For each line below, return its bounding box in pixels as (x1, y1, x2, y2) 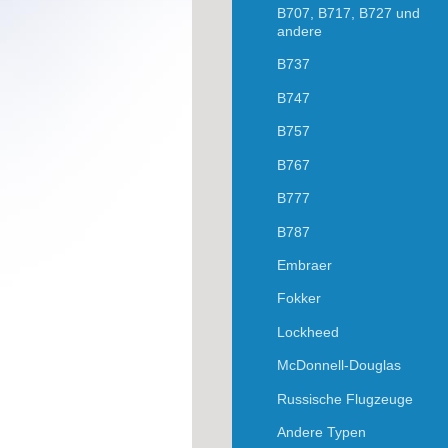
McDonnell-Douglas (276, 357, 401, 374)
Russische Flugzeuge (276, 390, 413, 407)
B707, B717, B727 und (276, 4, 420, 21)
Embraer (276, 257, 332, 273)
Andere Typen (276, 424, 366, 441)
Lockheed (276, 323, 339, 340)
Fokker (276, 290, 321, 307)
